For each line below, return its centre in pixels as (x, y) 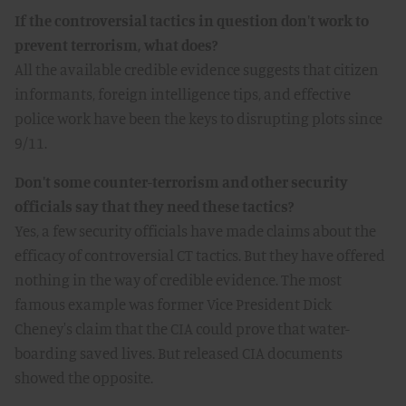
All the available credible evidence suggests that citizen (197, 69)
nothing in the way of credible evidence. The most (178, 280)
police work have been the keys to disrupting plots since (198, 118)
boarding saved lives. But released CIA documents (179, 353)
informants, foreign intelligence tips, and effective (183, 94)
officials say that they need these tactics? (154, 206)
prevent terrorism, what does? (116, 45)
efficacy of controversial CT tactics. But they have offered (200, 255)
